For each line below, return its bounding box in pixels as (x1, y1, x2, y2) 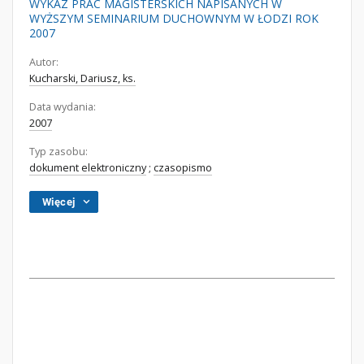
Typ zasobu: (29, 145, 88, 158)
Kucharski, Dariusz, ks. (29, 71, 136, 85)
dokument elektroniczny (29, 161, 146, 175)
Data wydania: (29, 100, 96, 114)
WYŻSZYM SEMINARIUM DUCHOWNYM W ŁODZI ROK (29, 11, 318, 26)
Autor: (29, 55, 58, 69)
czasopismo (154, 161, 212, 175)
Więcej (42, 196, 76, 208)
